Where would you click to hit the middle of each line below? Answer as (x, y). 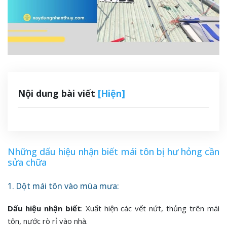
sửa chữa (27, 162)
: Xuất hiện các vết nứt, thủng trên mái (150, 209)
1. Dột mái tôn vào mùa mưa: (63, 186)
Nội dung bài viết (58, 93)
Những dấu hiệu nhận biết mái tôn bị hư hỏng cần (113, 151)
